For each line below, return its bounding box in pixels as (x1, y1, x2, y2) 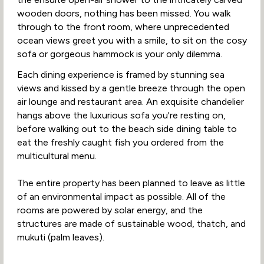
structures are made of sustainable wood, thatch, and (16, 217, 246, 229)
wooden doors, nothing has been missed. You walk (16, 8, 230, 19)
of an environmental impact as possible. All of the (16, 190, 226, 202)
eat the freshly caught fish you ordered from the (16, 136, 224, 148)
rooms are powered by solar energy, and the (16, 204, 203, 216)
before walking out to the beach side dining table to (16, 123, 237, 134)
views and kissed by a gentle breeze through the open (16, 82, 245, 94)
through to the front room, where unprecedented (16, 21, 229, 33)
